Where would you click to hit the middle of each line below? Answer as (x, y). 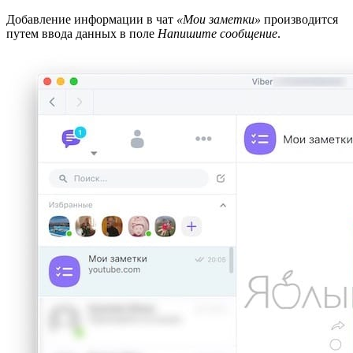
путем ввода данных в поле (82, 34)
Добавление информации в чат (91, 20)
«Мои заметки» (219, 20)
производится (299, 20)
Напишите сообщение (217, 34)
